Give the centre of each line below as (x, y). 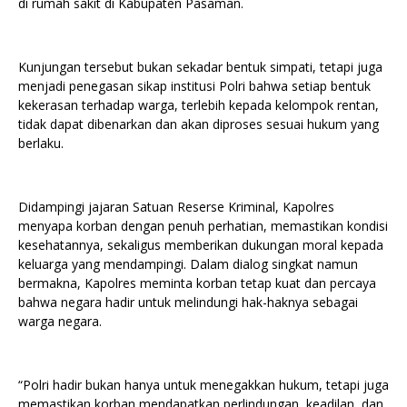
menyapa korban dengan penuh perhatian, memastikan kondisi (203, 225)
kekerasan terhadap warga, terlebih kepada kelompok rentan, (199, 104)
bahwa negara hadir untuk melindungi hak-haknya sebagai (188, 302)
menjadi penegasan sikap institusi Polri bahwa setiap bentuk (194, 85)
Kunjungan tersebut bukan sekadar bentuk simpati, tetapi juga (200, 66)
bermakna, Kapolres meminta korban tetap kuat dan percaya (197, 283)
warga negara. (60, 321)
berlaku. (41, 143)
